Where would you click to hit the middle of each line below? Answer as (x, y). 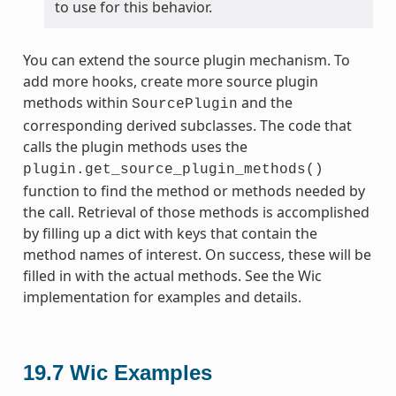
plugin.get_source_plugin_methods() (173, 170)
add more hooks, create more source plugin (170, 82)
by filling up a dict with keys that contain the (170, 234)
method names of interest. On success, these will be (197, 255)
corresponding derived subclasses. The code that (187, 126)
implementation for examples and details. (162, 297)
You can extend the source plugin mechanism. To (186, 61)
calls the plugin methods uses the (135, 147)
